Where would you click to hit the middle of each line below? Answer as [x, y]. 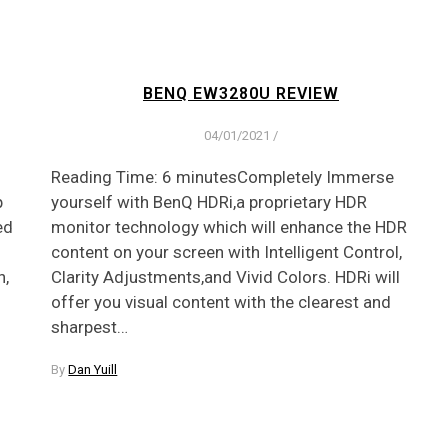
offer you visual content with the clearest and [221, 301]
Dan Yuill [93, 369]
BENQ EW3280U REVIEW [240, 94]
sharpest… [90, 326]
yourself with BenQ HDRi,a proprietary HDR [209, 201]
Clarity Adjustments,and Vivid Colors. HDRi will [226, 276]
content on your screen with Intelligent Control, [227, 251]
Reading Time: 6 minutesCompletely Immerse [223, 176]
